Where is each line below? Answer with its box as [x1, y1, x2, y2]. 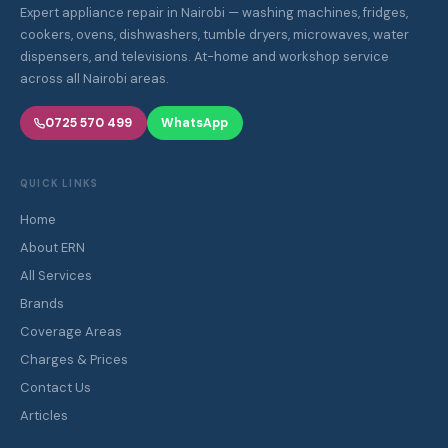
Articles [20, 407, 68, 425]
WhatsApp [161, 114, 229, 131]
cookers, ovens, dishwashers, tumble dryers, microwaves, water [20, 25, 409, 43]
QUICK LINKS [20, 177, 99, 191]
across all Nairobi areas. [20, 69, 169, 87]
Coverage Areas [20, 323, 122, 341]
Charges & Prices [20, 351, 128, 369]
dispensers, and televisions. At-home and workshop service [20, 47, 389, 65]
